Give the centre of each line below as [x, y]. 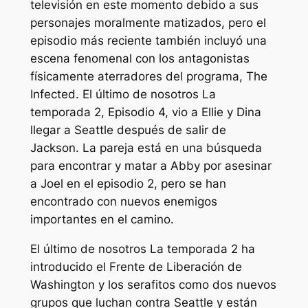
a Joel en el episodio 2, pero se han [128, 184]
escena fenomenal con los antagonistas [140, 59]
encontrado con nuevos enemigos [123, 202]
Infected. [56, 95]
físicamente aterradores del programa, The [148, 77]
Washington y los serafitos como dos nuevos [153, 285]
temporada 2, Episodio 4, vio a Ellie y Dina [145, 112]
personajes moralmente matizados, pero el [148, 23]
